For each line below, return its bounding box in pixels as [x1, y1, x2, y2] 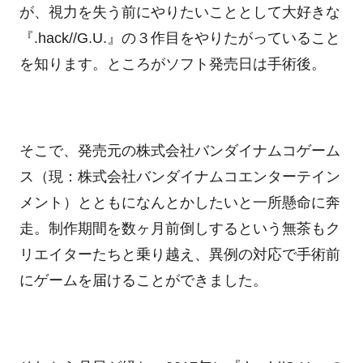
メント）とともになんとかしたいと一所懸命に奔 [19, 194, 340, 211]
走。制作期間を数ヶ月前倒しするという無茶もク [19, 220, 340, 237]
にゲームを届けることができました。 [19, 271, 267, 288]
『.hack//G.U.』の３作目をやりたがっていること [19, 29, 340, 46]
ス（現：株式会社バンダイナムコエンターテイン [19, 168, 340, 185]
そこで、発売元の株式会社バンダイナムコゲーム [19, 142, 340, 159]
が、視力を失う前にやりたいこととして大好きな [19, 3, 340, 20]
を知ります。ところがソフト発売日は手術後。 [19, 55, 326, 72]
